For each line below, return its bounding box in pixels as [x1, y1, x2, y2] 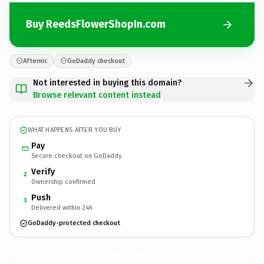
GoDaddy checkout [67, 57, 125, 65]
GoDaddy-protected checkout [28, 219, 120, 227]
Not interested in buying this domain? [33, 77, 181, 88]
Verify [31, 166, 55, 177]
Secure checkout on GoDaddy [31, 151, 121, 160]
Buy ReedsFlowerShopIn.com [26, 18, 166, 31]
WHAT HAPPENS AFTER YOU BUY [28, 126, 121, 134]
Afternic [23, 57, 47, 65]
